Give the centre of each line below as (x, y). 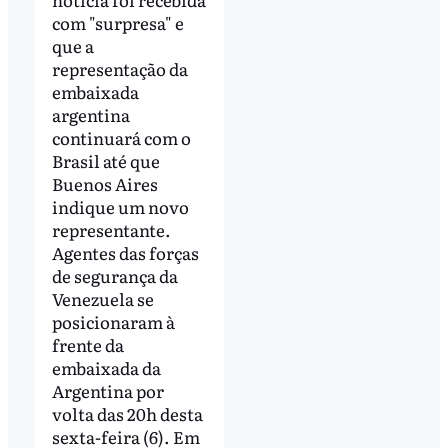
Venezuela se (102, 298)
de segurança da (114, 275)
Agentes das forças (125, 252)
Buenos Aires (104, 183)
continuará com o (121, 137)
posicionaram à (113, 321)
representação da (119, 68)
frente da (87, 344)
